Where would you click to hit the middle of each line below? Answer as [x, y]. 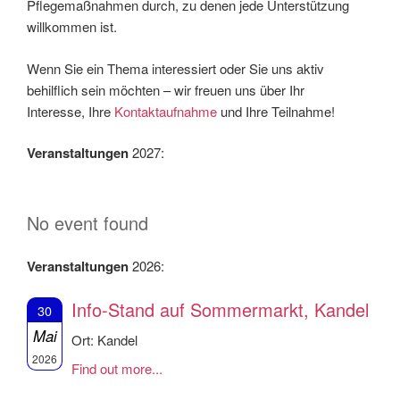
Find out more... [117, 368]
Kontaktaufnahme [166, 111]
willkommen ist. [72, 27]
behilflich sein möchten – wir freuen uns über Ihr [166, 89]
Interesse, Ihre [71, 111]
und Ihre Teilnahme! [276, 111]
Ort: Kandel [104, 339]
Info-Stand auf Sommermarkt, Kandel [220, 309]
